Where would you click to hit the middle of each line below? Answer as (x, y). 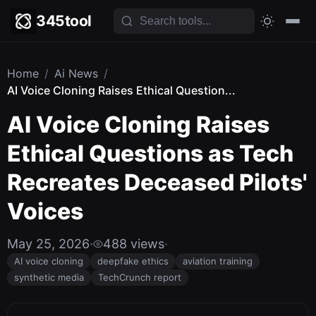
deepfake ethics (133, 261)
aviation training (218, 261)
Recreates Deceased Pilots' (157, 182)
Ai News (76, 73)
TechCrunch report (140, 277)
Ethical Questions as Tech (150, 153)
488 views (134, 244)
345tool (64, 21)
